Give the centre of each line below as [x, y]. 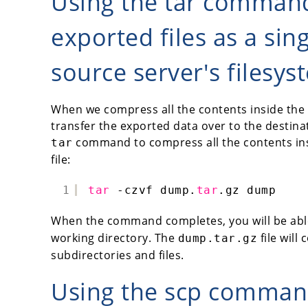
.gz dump [247, 190]
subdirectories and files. [118, 255]
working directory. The [114, 238]
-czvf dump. [157, 190]
